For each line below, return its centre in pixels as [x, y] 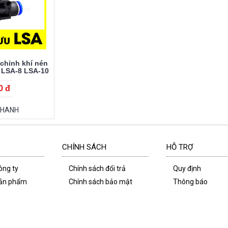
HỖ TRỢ [179, 147]
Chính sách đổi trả [97, 169]
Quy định [187, 169]
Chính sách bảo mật [100, 182]
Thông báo [190, 182]
